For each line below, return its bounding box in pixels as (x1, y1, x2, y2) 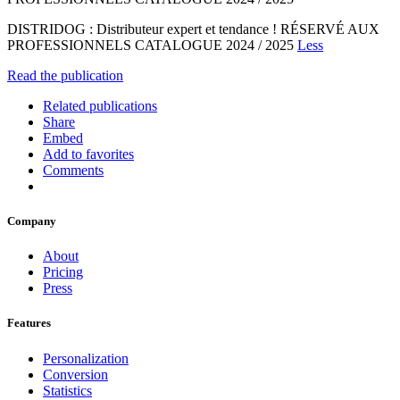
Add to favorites (43, 146, 134, 162)
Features (7, 316, 51, 330)
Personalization (43, 350, 129, 366)
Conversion (43, 366, 108, 382)
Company (7, 214, 56, 229)
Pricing (43, 264, 83, 280)
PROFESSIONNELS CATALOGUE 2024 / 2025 (7, 37, 297, 53)
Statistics (43, 382, 92, 398)
